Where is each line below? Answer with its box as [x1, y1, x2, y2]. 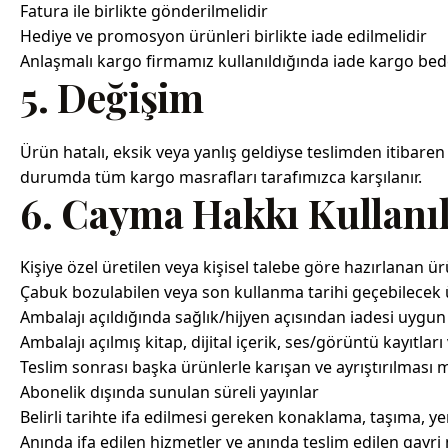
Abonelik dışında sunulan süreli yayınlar [20, 381, 319, 404]
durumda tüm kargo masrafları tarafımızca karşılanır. [20, 165, 422, 188]
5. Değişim [20, 71, 205, 124]
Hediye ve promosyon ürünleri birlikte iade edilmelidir [20, 25, 427, 48]
